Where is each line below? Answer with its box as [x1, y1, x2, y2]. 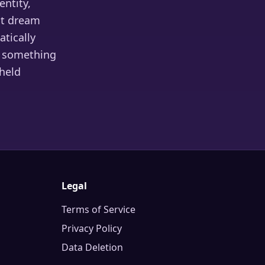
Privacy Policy [62, 222, 122, 235]
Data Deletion [62, 241, 123, 254]
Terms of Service [62, 203, 135, 216]
